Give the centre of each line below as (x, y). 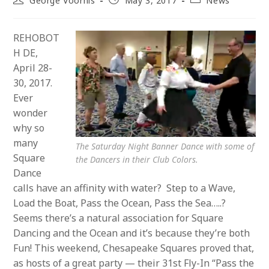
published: (129, 11)
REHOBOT (37, 38)
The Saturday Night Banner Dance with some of (165, 146)
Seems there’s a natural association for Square (119, 218)
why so (29, 128)
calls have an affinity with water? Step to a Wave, (125, 188)
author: (28, 11)
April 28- (33, 68)
